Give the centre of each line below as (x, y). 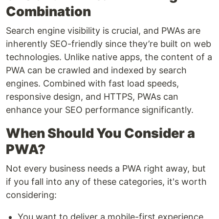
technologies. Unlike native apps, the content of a (109, 57)
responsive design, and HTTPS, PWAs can (92, 96)
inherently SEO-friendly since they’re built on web (109, 44)
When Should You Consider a (100, 133)
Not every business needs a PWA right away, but (106, 168)
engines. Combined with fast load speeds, (92, 83)
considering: (31, 195)
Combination (48, 11)
